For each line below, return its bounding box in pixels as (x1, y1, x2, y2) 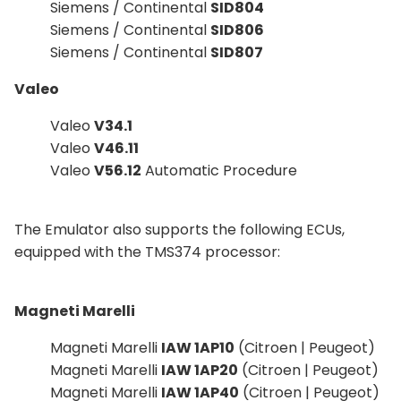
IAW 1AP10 (161, 337, 235, 358)
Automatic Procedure (141, 159, 297, 181)
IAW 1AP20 (161, 359, 238, 380)
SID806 (210, 19, 264, 40)
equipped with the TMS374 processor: (14, 241, 280, 262)
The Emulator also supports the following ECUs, (14, 218, 345, 240)
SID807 (210, 41, 263, 63)
